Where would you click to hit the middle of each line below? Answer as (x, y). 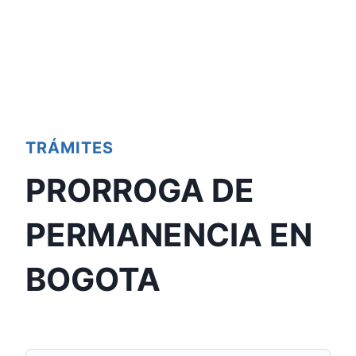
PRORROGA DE (140, 190)
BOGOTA (93, 279)
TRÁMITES (70, 148)
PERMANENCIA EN (169, 235)
